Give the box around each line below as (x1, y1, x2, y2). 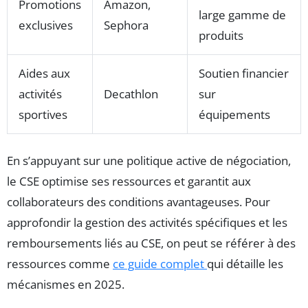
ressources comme (7, 256, 113, 272)
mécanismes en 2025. (7, 276, 124, 293)
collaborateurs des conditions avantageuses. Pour (7, 194, 270, 210)
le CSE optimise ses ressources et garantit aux (7, 173, 251, 190)
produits (199, 27, 243, 44)
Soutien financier (199, 65, 289, 82)
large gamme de (199, 7, 286, 23)
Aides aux (19, 65, 70, 82)
